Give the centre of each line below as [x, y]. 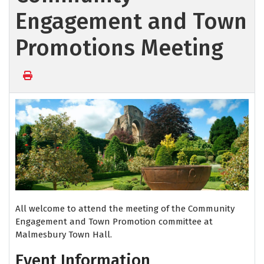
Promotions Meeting [119, 48]
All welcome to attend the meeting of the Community [125, 209]
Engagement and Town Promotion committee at [114, 222]
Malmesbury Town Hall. [64, 235]
